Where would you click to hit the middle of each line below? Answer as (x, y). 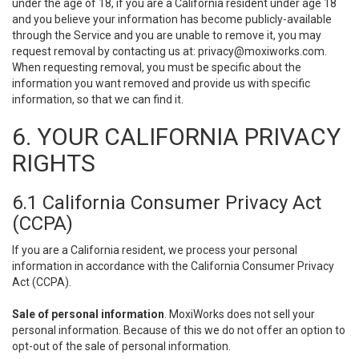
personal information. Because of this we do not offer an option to (179, 330)
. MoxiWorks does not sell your (240, 314)
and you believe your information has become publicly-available (172, 19)
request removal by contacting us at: (105, 51)
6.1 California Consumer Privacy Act (167, 203)
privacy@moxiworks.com (261, 51)
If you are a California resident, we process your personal (155, 250)
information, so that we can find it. (98, 99)
